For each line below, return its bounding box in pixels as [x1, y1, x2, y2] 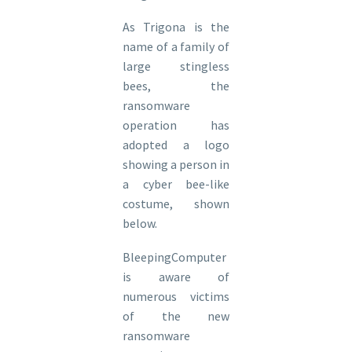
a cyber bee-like [123, 176, 229, 192]
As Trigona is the [123, 19, 229, 35]
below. [123, 215, 159, 232]
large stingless [123, 58, 229, 75]
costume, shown [123, 196, 229, 212]
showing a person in [123, 156, 229, 173]
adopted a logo [123, 137, 229, 153]
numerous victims [123, 288, 229, 304]
